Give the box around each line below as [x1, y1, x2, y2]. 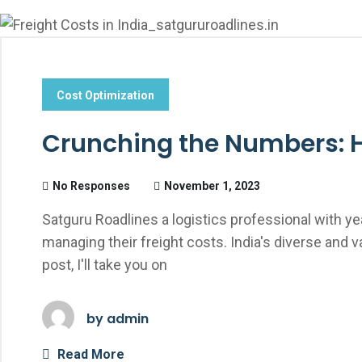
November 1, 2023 [164, 179, 260, 192]
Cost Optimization [57, 89, 154, 102]
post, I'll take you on [42, 256, 167, 273]
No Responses [53, 179, 130, 192]
